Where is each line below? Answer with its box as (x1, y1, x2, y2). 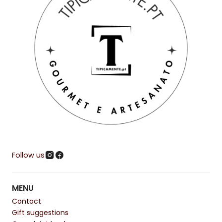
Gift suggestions (12, 207, 68, 218)
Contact (12, 196, 41, 206)
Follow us (12, 150, 45, 161)
